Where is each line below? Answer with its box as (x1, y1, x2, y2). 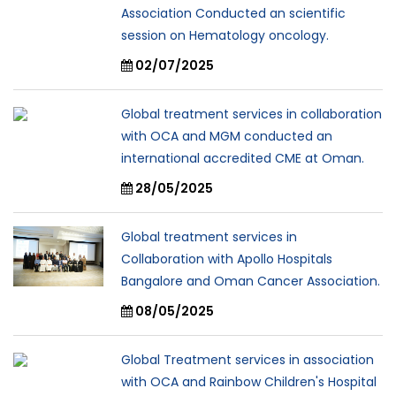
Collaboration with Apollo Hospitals (121, 250, 332, 269)
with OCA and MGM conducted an (121, 127, 332, 146)
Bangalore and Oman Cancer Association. (121, 272, 380, 291)
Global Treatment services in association (121, 351, 374, 369)
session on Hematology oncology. (121, 27, 329, 45)
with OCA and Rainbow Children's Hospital (121, 373, 377, 392)
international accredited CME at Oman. (121, 149, 364, 168)
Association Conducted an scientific (121, 4, 346, 23)
